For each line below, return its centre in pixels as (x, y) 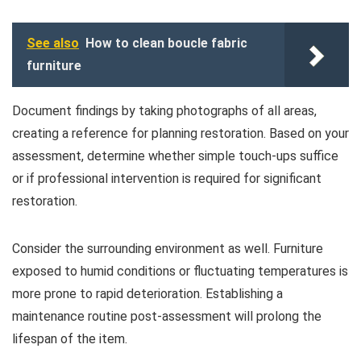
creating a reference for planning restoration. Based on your (180, 133)
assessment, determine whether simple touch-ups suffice (175, 156)
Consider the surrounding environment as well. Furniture (168, 248)
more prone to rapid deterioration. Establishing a (147, 293)
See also (53, 43)
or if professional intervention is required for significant (167, 178)
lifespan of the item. (70, 338)
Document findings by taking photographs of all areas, (164, 110)
